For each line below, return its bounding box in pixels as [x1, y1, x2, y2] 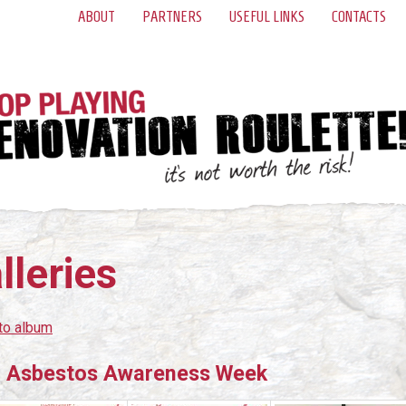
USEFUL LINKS [229, 8, 304, 25]
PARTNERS [142, 8, 202, 25]
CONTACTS [332, 8, 386, 25]
